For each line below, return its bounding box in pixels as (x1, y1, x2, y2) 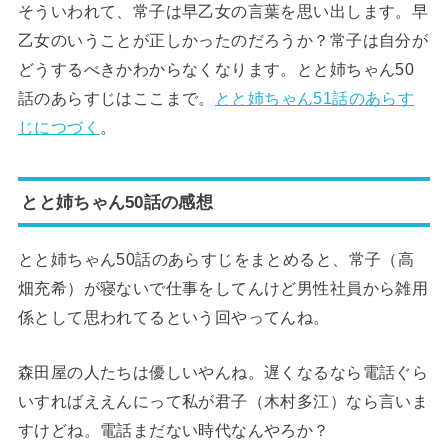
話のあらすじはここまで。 (17, 89, 215, 108)
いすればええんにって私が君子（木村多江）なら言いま (17, 391, 429, 410)
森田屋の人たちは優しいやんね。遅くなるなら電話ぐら (17, 362, 429, 381)
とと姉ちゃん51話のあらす (214, 89, 415, 108)
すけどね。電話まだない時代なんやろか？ (17, 420, 330, 439)
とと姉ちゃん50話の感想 (21, 191, 213, 212)
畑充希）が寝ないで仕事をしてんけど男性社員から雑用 (17, 278, 429, 297)
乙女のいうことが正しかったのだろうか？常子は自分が (17, 31, 429, 50)
